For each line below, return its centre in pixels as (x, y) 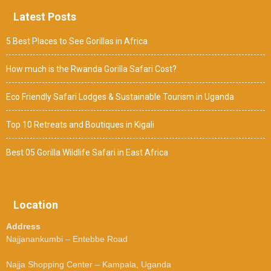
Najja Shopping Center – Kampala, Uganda (89, 265)
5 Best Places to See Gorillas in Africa (77, 41)
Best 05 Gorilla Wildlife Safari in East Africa (87, 153)
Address (23, 227)
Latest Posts (45, 17)
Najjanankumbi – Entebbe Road (67, 239)
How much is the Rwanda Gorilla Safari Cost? (91, 69)
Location (36, 205)
